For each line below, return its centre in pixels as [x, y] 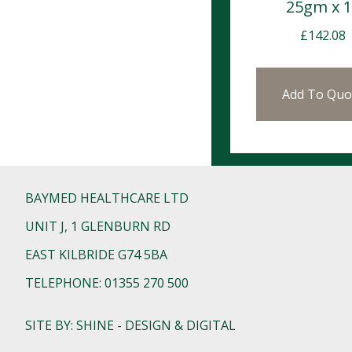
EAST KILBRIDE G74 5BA [96, 254]
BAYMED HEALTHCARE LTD [107, 198]
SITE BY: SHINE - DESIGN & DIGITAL [130, 325]
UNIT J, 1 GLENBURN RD [98, 226]
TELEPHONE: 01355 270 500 [107, 282]
